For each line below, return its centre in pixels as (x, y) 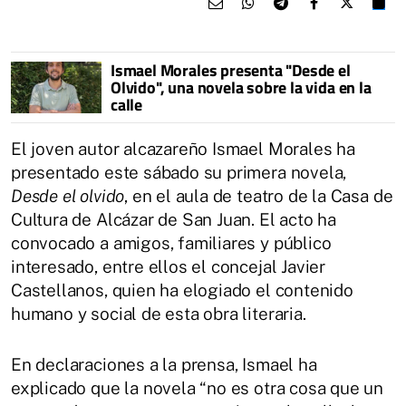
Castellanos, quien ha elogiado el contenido (182, 290)
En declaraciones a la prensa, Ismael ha (164, 365)
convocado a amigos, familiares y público (171, 243)
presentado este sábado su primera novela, (179, 173)
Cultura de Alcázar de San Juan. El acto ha (174, 220)
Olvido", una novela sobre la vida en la (241, 88)
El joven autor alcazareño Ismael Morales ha (183, 149)
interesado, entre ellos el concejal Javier (169, 267)
